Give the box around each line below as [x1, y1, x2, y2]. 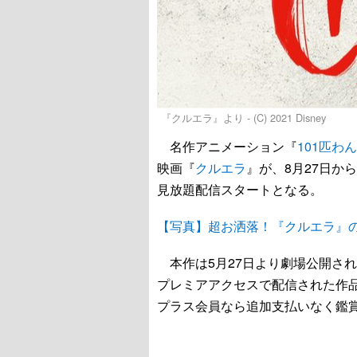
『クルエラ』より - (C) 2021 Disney [161, 110, 326, 125]
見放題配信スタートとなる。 [157, 180, 323, 198]
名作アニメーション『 [157, 137, 297, 155]
